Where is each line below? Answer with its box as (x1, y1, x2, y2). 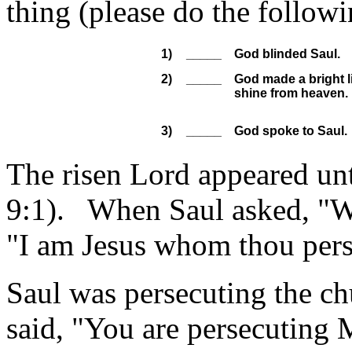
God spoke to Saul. (234, 123, 347, 137)
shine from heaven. (234, 86, 348, 100)
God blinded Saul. (234, 46, 340, 60)
